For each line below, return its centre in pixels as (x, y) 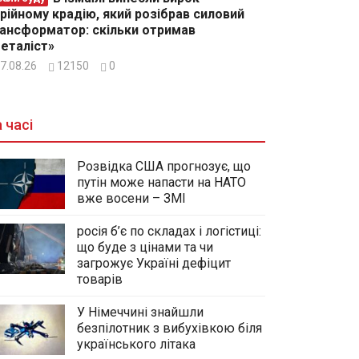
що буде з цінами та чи (145, 247)
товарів (100, 279)
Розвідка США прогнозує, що (164, 166)
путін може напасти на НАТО (161, 182)
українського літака (136, 344)
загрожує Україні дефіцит (154, 263)
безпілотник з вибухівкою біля (169, 328)
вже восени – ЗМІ (131, 198)
